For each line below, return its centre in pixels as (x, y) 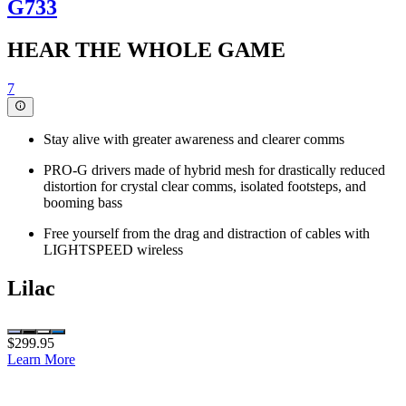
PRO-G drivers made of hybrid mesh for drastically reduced (214, 169)
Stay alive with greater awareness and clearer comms (194, 139)
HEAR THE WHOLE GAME (146, 49)
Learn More (41, 359)
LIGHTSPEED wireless (113, 249)
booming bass (83, 202)
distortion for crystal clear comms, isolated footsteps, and (205, 186)
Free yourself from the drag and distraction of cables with (207, 233)
